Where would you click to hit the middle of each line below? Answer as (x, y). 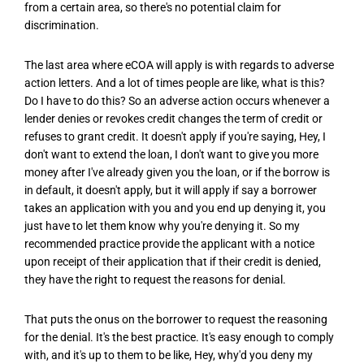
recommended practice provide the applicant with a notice (169, 243)
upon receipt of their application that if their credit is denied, (173, 261)
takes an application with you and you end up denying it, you (175, 208)
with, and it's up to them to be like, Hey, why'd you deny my (169, 355)
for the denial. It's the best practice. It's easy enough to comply (179, 338)
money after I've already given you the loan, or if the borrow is (177, 172)
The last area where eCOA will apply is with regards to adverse (179, 65)
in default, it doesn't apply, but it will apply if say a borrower (171, 190)
